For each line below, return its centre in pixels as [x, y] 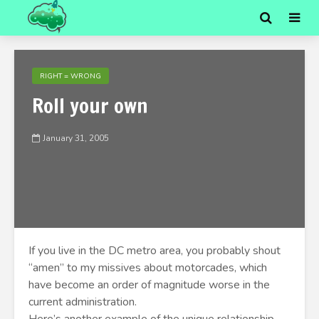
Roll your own [90, 106]
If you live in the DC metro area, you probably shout [155, 251]
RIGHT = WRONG [70, 76]
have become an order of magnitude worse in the [149, 285]
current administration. [83, 302]
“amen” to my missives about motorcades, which [148, 268]
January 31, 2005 [76, 138]
